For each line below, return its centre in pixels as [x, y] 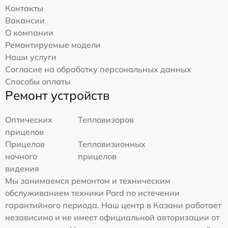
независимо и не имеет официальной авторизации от [112, 218]
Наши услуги [31, 57]
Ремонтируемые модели [53, 45]
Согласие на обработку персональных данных [98, 69]
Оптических [29, 120]
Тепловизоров [106, 120]
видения [22, 169]
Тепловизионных [112, 144]
